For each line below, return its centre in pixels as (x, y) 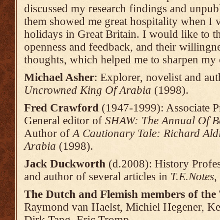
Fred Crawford (63, 108)
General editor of (65, 121)
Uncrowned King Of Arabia (89, 90)
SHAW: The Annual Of (159, 121)
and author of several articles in (97, 177)
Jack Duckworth (65, 164)
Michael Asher (59, 77)
